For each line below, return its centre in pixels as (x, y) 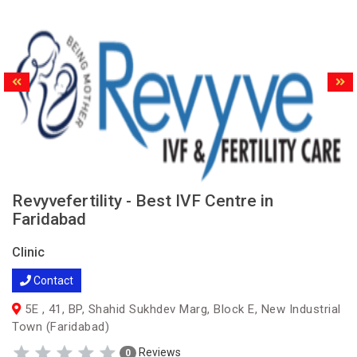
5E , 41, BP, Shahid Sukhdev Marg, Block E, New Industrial (181, 309)
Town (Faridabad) (61, 327)
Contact (52, 280)
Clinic (28, 252)
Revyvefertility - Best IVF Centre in (143, 201)
